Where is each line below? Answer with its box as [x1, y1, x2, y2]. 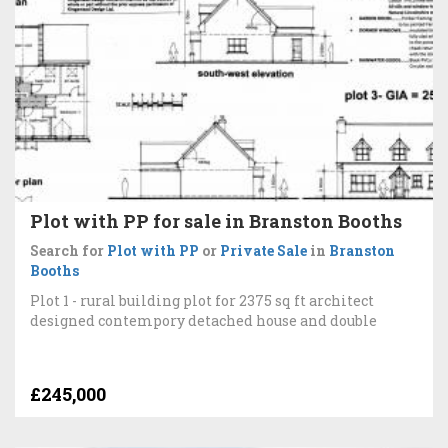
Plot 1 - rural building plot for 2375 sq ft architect [30, 290, 374, 310]
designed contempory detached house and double [30, 310, 377, 330]
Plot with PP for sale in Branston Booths [30, 208, 402, 233]
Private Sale [220, 240, 307, 260]
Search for [30, 240, 107, 260]
